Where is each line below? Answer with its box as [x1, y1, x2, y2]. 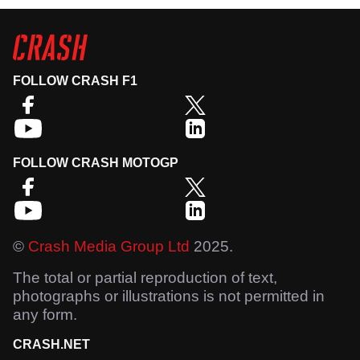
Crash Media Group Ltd [28, 238, 190, 256]
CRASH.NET [13, 337, 90, 352]
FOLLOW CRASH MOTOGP [13, 156, 178, 170]
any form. [13, 306, 77, 324]
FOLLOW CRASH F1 [13, 74, 137, 88]
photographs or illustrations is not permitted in [13, 288, 325, 305]
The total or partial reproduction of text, [13, 269, 277, 287]
